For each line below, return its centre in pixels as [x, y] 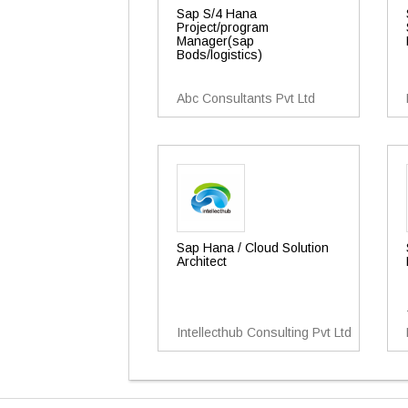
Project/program [223, 27]
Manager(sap [215, 41]
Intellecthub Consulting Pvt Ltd [264, 332]
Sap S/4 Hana [217, 14]
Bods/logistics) [219, 55]
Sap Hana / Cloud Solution [253, 248]
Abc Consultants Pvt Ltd [246, 98]
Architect [202, 261]
